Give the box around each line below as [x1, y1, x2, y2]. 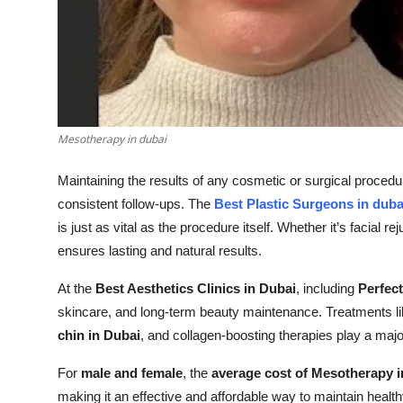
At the [58, 281, 95, 297]
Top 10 [13, 6, 59, 24]
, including [296, 281, 358, 297]
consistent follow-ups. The [58, 196, 214, 212]
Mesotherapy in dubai [58, 131, 166, 148]
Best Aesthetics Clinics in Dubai [95, 281, 296, 297]
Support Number [13, 94, 128, 112]
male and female [81, 365, 183, 381]
